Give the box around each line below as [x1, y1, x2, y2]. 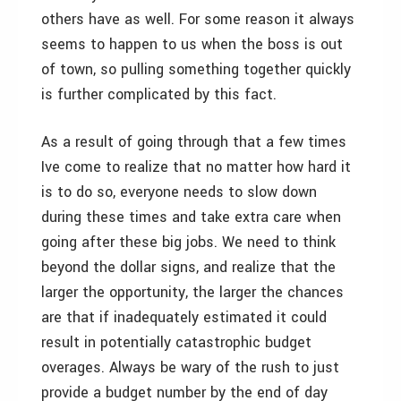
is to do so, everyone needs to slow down [41, 182, 317, 202]
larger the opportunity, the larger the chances [41, 282, 344, 303]
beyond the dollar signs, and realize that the [41, 257, 336, 277]
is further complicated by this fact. [41, 84, 277, 105]
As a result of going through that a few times [41, 132, 346, 152]
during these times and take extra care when [41, 207, 341, 227]
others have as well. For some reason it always [41, 9, 354, 30]
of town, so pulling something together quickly [41, 59, 351, 80]
